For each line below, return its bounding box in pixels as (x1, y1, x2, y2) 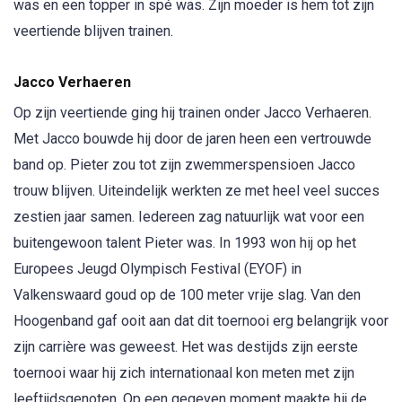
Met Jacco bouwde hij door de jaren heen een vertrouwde (13, 130, 371, 148)
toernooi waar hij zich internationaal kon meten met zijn (13, 364, 354, 382)
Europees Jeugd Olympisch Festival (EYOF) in (13, 260, 301, 278)
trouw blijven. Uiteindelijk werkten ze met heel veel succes (13, 182, 380, 200)
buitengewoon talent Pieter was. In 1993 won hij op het (13, 234, 356, 252)
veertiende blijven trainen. (13, 22, 173, 39)
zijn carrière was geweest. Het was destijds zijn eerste (13, 338, 358, 356)
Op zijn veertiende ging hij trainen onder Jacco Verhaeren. (13, 104, 371, 122)
